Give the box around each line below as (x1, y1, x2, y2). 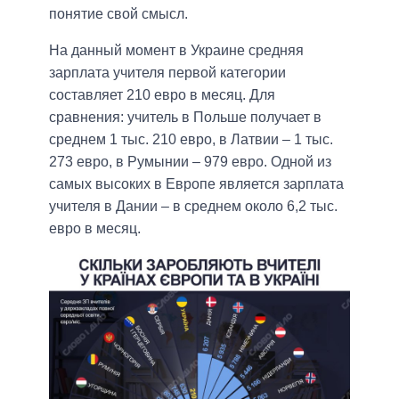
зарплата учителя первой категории (49, 65, 286, 81)
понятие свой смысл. (49, 6, 188, 22)
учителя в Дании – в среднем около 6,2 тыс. (49, 199, 338, 215)
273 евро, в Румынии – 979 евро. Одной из (49, 154, 331, 170)
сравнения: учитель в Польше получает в (49, 110, 322, 126)
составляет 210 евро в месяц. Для (49, 87, 275, 103)
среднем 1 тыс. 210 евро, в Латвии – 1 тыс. (49, 132, 333, 148)
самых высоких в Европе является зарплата (49, 176, 344, 192)
